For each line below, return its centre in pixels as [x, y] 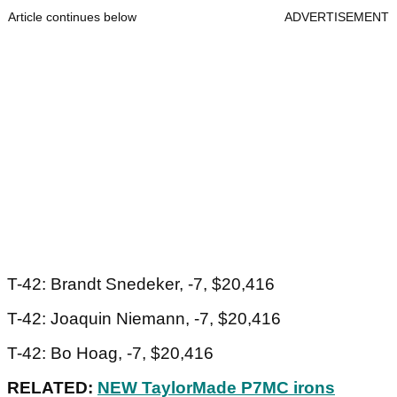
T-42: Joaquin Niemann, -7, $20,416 [144, 319]
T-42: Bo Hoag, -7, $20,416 [110, 354]
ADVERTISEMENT [337, 17]
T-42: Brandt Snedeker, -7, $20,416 [141, 284]
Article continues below [72, 17]
